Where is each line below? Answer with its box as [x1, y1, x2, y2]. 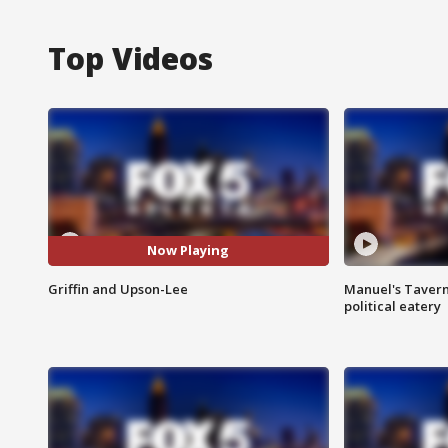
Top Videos [48, 37, 213, 79]
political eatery [343, 296, 441, 315]
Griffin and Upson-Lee [48, 279, 188, 298]
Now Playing [147, 241, 230, 260]
